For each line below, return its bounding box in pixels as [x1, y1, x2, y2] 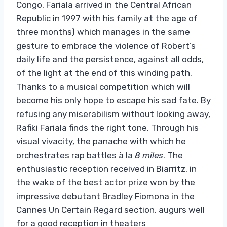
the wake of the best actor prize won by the [16, 177, 195, 187]
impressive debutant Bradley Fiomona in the [16, 191, 195, 201]
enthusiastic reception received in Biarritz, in [16, 163, 197, 174]
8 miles [135, 149, 163, 160]
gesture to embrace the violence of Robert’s [16, 40, 196, 51]
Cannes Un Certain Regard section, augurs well [16, 204, 205, 215]
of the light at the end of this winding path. [16, 67, 192, 78]
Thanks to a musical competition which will [16, 81, 190, 92]
